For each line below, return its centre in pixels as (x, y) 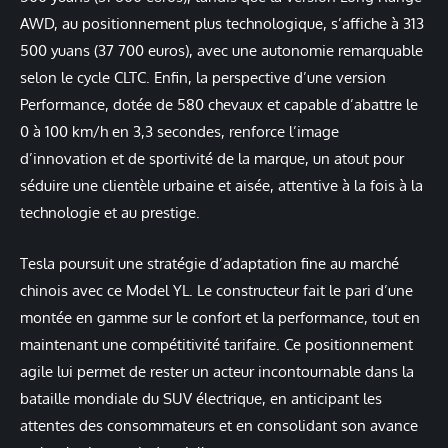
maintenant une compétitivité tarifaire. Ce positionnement (216, 344)
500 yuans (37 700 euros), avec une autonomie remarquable (221, 51)
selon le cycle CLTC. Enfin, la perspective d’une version (203, 78)
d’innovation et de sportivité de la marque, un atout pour (212, 159)
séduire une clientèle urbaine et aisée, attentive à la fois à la (221, 186)
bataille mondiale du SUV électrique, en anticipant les (201, 398)
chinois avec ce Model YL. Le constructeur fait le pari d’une (216, 290)
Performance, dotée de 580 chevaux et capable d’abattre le (219, 105)
